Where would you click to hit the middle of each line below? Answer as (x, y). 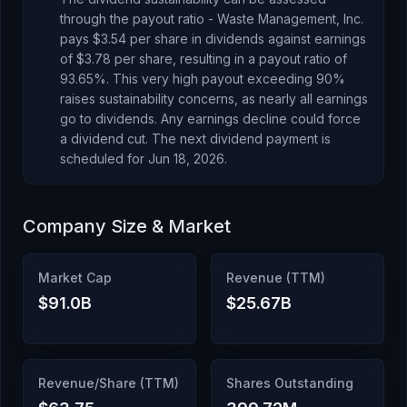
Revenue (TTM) (276, 278)
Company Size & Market (127, 226)
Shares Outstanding (290, 383)
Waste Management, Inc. (290, 19)
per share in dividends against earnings (246, 39)
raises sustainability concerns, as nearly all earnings (214, 99)
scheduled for (104, 159)
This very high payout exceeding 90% (227, 79)
